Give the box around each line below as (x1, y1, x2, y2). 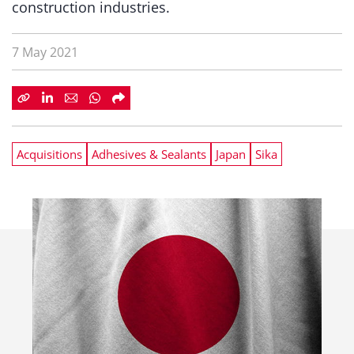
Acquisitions (17, 146, 82, 162)
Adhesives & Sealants (92, 146, 206, 162)
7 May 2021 (12, 43, 78, 61)
